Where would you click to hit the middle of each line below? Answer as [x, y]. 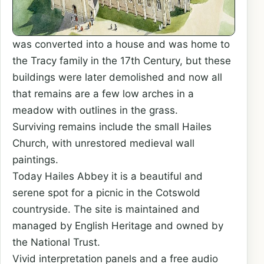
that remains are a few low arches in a [103, 94]
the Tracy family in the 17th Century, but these [122, 61]
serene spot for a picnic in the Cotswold [106, 193]
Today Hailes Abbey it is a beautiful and [108, 176]
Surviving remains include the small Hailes [112, 127]
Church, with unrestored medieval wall [103, 143]
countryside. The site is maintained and [106, 209]
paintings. [35, 160]
